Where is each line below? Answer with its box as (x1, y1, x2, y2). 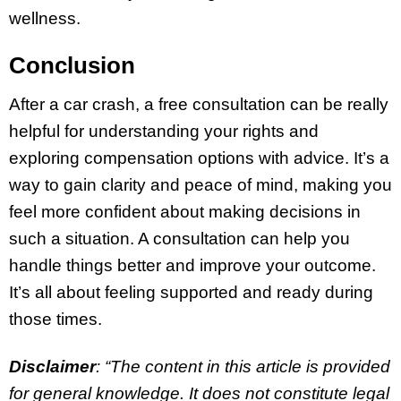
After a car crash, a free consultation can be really (9, 95, 388, 115)
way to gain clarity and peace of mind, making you (9, 175, 392, 195)
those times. (9, 310, 107, 329)
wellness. (9, 8, 85, 28)
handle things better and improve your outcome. (9, 256, 376, 276)
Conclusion (9, 52, 141, 80)
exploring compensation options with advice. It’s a (9, 149, 389, 168)
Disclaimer (9, 356, 96, 376)
